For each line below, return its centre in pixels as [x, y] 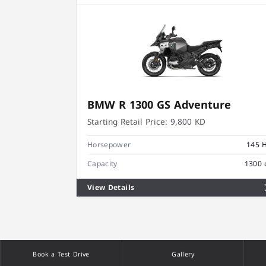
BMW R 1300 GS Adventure [159, 105]
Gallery [183, 255]
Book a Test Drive [61, 255]
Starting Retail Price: [127, 122]
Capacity [102, 164]
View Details [111, 187]
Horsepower [109, 145]
